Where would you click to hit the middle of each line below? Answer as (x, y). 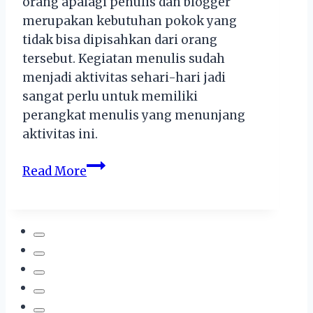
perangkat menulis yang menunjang (134, 115)
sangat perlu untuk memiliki (110, 96)
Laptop (108, 258)
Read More (54, 171)
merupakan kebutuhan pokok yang (130, 21)
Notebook (115, 220)
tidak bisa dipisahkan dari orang (120, 39)
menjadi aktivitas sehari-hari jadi (124, 77)
